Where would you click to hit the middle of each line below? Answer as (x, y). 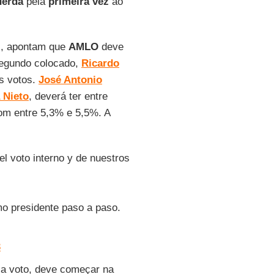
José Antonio (70, 80)
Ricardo (100, 63)
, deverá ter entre (68, 96)
